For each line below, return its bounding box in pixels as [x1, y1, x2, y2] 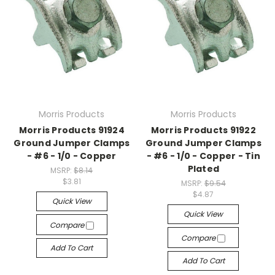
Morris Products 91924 [18, 124, 125, 137]
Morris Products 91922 [150, 124, 256, 137]
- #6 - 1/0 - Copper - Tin [146, 150, 260, 163]
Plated [187, 163, 219, 176]
